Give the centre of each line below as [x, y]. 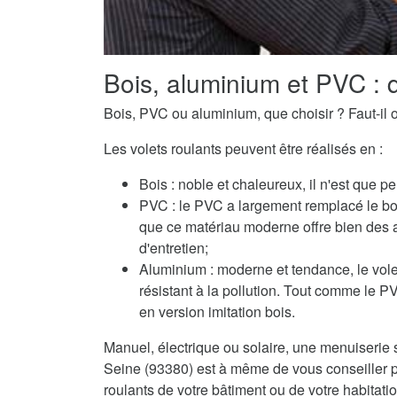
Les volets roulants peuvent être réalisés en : [243, 149]
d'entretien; [174, 248]
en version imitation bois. [217, 312]
